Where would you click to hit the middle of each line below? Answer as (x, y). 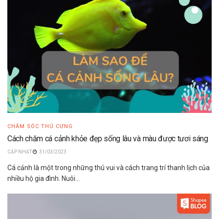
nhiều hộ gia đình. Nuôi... (44, 178)
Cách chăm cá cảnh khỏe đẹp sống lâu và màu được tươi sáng (108, 138)
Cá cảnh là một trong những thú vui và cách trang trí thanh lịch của (109, 167)
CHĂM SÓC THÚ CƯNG (40, 126)
